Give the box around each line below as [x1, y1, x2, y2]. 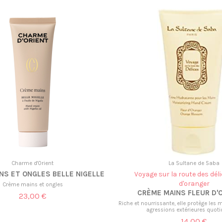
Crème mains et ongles [2, 181, 63, 188]
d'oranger [178, 179, 210, 188]
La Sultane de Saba [168, 160, 220, 167]
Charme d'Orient [11, 160, 54, 167]
